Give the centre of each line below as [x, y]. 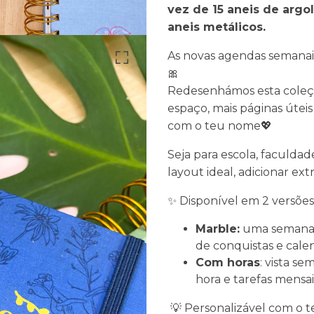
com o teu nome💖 [220, 125]
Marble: [218, 228]
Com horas [228, 262]
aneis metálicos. [217, 27]
